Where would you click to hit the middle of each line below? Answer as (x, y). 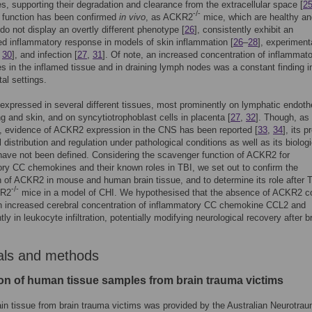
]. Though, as (282, 117)
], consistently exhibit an (244, 30)
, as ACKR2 (169, 17)
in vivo (132, 17)
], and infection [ (45, 55)
